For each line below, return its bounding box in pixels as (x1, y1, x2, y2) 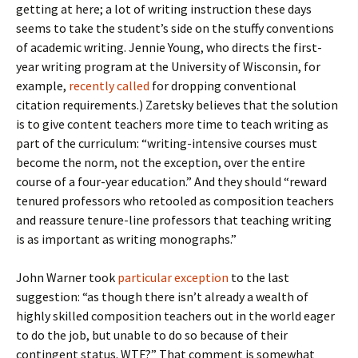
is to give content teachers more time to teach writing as (16, 116, 328, 132)
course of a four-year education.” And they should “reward (16, 173, 327, 189)
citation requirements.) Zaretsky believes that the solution (16, 97, 338, 113)
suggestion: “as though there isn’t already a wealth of (16, 288, 308, 304)
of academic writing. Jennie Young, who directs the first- (16, 39, 322, 55)
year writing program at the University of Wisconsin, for (16, 58, 320, 74)
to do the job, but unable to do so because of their (16, 327, 288, 343)
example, (16, 78, 69, 93)
